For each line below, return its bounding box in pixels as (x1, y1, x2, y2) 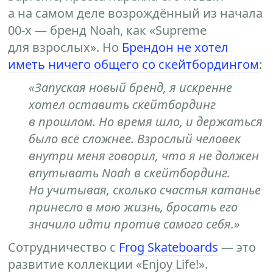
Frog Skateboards (119, 239, 219, 255)
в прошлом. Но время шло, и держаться (29, 113, 263, 130)
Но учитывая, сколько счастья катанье (29, 182, 261, 198)
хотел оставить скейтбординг (29, 96, 216, 113)
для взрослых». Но (8, 39, 122, 55)
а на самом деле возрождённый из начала (8, 5, 263, 21)
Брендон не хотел (122, 39, 229, 55)
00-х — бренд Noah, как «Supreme (8, 22, 207, 38)
